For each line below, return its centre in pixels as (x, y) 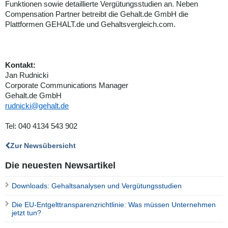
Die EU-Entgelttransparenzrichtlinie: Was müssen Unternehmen (114, 205)
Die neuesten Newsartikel (60, 166)
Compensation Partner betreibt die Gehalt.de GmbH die (97, 14)
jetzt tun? (26, 213)
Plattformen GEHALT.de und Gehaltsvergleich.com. (90, 24)
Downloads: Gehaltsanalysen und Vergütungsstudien (97, 186)
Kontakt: (20, 65)
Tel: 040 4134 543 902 (41, 126)
